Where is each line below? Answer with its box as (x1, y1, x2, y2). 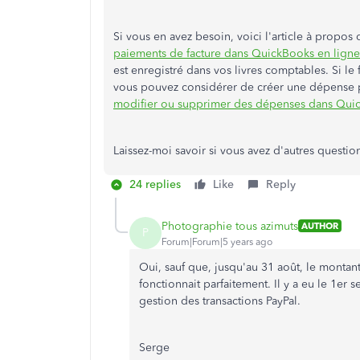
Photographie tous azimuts (162, 219, 298, 233)
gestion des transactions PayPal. (139, 294, 301, 308)
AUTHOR (301, 220, 338, 231)
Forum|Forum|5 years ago (162, 235, 272, 247)
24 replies (129, 178, 181, 191)
